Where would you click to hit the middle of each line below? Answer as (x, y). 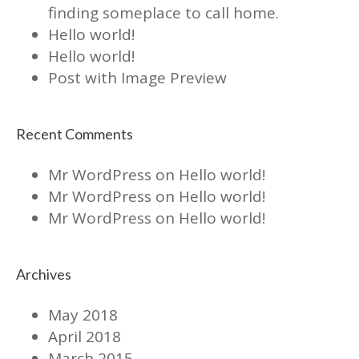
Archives (44, 274)
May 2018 (83, 315)
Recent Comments (75, 134)
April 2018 (85, 336)
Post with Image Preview (137, 78)
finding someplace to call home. (163, 13)
